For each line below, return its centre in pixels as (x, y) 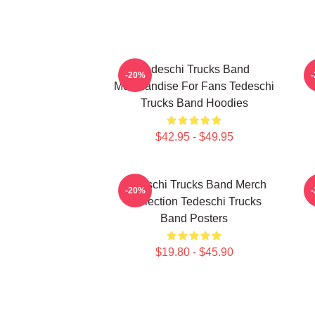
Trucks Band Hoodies (194, 103)
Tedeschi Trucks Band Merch (194, 185)
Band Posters (194, 218)
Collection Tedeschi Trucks (194, 201)
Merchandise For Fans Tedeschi (194, 86)
